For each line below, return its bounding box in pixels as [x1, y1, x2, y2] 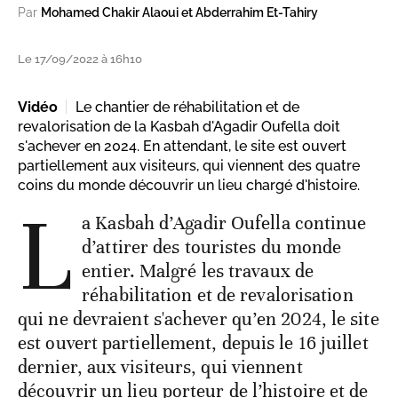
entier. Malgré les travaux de [82, 259, 314, 283]
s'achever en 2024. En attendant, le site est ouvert [18, 137, 346, 155]
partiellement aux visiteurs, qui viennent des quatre [18, 156, 360, 174]
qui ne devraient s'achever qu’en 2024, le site [18, 306, 379, 330]
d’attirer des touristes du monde [82, 235, 342, 259]
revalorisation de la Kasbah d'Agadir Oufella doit [18, 117, 340, 135]
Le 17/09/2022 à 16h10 [18, 52, 142, 66]
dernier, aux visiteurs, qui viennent [18, 354, 303, 378]
